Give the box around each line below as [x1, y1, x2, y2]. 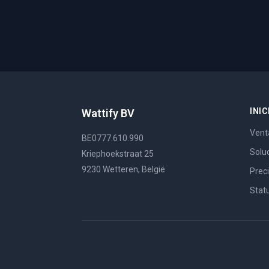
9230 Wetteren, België [82, 165, 165, 174]
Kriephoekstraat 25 [82, 149, 154, 159]
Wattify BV [82, 107, 134, 119]
